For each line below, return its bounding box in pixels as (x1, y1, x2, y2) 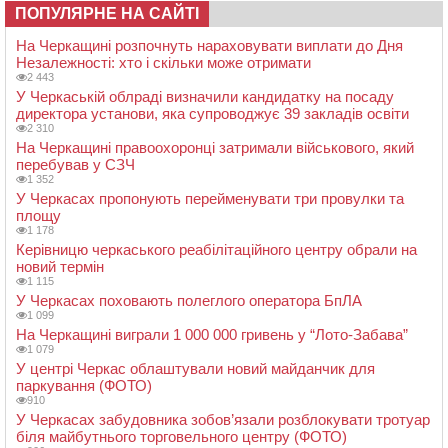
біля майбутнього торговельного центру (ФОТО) (16, 427, 347, 445)
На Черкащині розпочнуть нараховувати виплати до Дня (16, 36, 403, 54)
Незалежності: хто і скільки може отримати (16, 53, 311, 71)
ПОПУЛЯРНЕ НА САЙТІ (15, 4, 199, 22)
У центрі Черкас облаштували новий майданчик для (16, 359, 375, 377)
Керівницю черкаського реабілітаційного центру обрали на (16, 240, 417, 258)
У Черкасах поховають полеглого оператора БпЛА (16, 291, 362, 309)
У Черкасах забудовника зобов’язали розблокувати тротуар (16, 410, 430, 428)
